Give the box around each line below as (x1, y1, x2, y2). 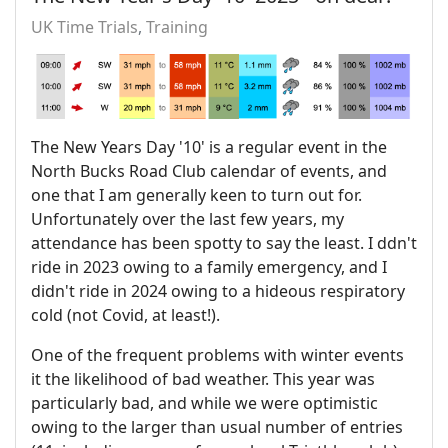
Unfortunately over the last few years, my (31, 208, 344, 231)
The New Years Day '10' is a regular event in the (31, 136, 387, 159)
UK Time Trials (31, 15, 138, 38)
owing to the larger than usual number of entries (31, 416, 403, 439)
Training (146, 15, 208, 38)
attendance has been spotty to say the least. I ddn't (31, 232, 417, 255)
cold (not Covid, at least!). (31, 304, 220, 327)
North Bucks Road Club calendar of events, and (31, 160, 387, 183)
